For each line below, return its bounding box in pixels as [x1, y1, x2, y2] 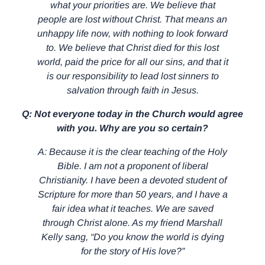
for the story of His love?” [80, 245, 185, 256]
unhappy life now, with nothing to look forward [37, 28, 228, 38]
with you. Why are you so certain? [57, 122, 208, 133]
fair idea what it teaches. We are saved [51, 203, 214, 214]
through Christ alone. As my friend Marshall [43, 217, 222, 228]
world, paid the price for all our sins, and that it [37, 56, 228, 67]
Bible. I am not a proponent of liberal [57, 160, 208, 171]
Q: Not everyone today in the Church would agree [22, 108, 243, 119]
